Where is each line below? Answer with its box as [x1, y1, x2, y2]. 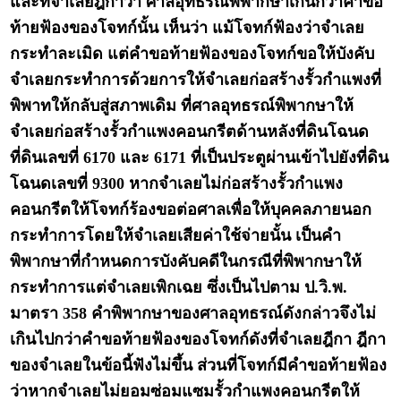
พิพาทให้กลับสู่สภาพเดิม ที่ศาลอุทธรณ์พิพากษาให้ [10, 97, 354, 115]
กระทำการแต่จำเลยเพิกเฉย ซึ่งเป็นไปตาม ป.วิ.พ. [10, 278, 348, 297]
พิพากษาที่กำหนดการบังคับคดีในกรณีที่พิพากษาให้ [10, 252, 363, 271]
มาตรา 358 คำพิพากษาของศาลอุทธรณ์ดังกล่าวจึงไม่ [10, 304, 377, 323]
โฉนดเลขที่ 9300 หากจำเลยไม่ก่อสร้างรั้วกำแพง [10, 175, 344, 193]
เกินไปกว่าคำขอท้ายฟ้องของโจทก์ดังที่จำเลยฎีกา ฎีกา [10, 330, 387, 349]
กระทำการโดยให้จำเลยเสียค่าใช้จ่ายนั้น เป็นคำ [10, 226, 342, 245]
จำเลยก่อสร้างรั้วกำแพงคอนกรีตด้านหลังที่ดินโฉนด [10, 123, 370, 141]
